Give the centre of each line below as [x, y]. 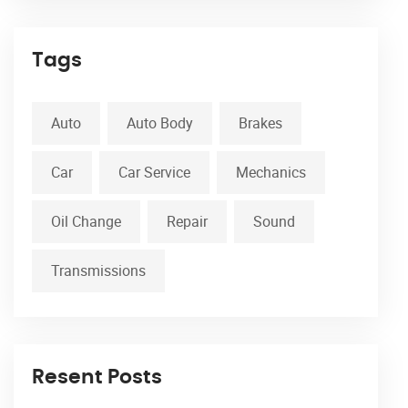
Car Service [154, 173]
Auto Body [160, 123]
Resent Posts [97, 377]
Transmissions [98, 271]
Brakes [260, 123]
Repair [187, 222]
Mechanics [271, 173]
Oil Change [86, 222]
